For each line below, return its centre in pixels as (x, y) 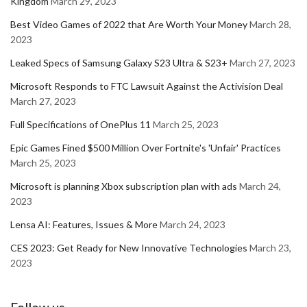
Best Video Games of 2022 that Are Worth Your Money (129, 24)
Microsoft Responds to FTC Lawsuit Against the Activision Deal (147, 86)
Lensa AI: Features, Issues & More (84, 224)
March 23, (270, 247)
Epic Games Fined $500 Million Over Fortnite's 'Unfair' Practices (146, 147)
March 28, (270, 24)
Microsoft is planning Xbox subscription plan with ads (124, 186)
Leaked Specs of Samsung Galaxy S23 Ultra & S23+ (119, 62)
